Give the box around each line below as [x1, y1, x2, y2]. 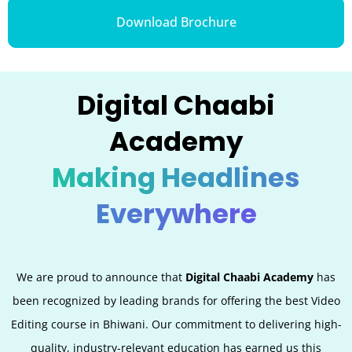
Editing [10, 316, 48, 332]
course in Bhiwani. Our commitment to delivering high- [50, 316, 342, 332]
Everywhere [95, 194, 257, 233]
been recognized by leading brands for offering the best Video [12, 292, 340, 308]
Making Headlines [52, 158, 300, 196]
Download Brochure [115, 13, 236, 31]
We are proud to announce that [16, 269, 185, 284]
